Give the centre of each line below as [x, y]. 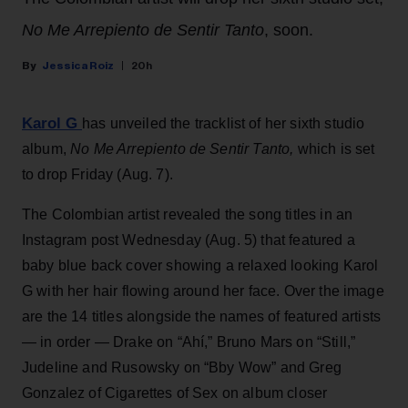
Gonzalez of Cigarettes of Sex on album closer [175, 393]
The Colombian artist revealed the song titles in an [188, 214]
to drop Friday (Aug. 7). [97, 174]
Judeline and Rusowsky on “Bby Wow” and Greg [182, 367]
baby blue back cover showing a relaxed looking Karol [200, 265]
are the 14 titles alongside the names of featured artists [202, 316]
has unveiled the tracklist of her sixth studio [224, 123]
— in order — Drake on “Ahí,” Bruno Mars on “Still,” [189, 342]
